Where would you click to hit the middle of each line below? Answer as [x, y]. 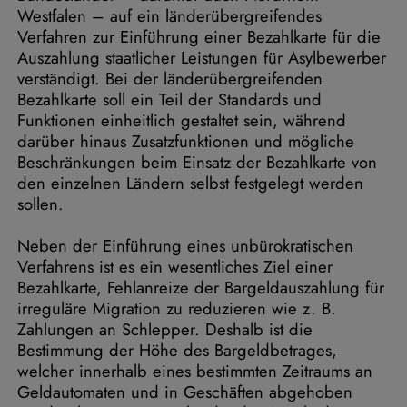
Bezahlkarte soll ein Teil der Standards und [169, 99]
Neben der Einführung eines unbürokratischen [185, 246]
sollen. [40, 204]
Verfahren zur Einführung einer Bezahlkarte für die [199, 37]
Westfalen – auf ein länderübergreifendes [169, 16]
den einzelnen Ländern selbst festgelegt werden [190, 183]
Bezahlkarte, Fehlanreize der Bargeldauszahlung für [201, 288]
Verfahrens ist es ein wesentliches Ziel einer [175, 267]
